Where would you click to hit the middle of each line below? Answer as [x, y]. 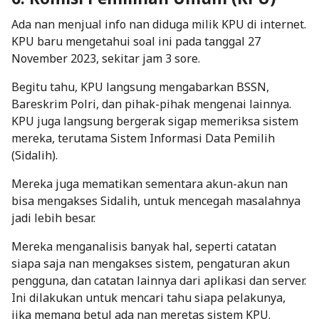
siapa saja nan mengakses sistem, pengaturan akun [151, 263]
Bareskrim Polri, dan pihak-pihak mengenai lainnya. [151, 104]
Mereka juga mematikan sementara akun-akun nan [150, 183]
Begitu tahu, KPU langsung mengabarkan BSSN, [140, 87]
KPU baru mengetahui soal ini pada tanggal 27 [136, 41]
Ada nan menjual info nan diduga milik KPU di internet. [159, 24]
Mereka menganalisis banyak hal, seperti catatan [144, 246]
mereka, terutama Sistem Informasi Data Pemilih [143, 138]
